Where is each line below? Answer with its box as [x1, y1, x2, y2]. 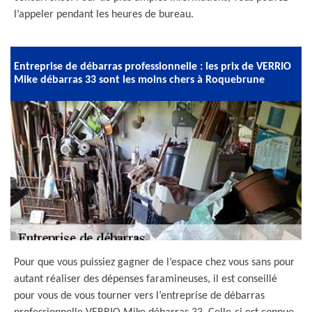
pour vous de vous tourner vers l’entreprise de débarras [14, 290, 265, 302]
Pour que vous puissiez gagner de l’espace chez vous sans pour [14, 257, 295, 268]
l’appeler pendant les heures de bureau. [14, 9, 194, 20]
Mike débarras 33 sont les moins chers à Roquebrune [14, 75, 265, 86]
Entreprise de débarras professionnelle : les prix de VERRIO [14, 61, 291, 72]
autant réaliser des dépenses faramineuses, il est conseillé [14, 274, 277, 285]
